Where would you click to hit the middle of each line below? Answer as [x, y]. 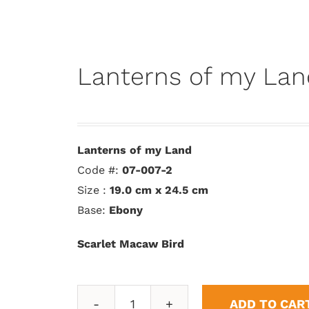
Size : [93, 190]
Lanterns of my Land [134, 150]
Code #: [100, 170]
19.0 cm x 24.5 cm [159, 190]
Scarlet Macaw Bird [131, 244]
